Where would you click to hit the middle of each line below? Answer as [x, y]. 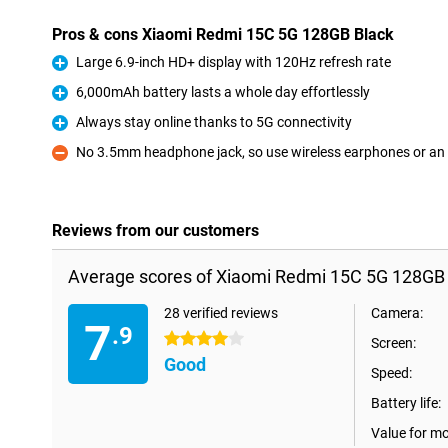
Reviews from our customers [155, 230]
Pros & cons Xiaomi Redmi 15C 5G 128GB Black [223, 34]
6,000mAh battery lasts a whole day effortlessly [223, 92]
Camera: [397, 313]
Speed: [391, 373]
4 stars [185, 339]
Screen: [393, 343]
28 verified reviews [221, 313]
